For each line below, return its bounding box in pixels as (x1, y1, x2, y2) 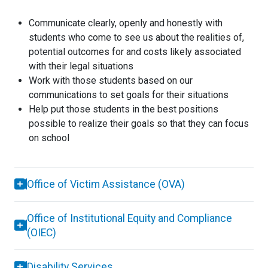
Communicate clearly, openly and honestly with (29, 17, 223, 29)
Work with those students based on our (29, 74, 193, 86)
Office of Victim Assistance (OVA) (27, 178, 185, 190)
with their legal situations (29, 60, 133, 72)
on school (29, 132, 69, 144)
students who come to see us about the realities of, (29, 31, 244, 43)
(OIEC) (27, 226, 56, 239)
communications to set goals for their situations (29, 89, 229, 100)
